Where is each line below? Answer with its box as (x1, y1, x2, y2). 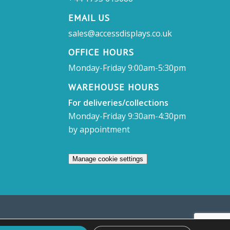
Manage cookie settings (72, 155, 143, 163)
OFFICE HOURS (68, 46, 134, 59)
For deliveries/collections (68, 97, 168, 109)
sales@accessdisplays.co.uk (68, 27, 172, 39)
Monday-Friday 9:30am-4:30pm (68, 110, 186, 122)
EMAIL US (68, 11, 110, 24)
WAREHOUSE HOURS (68, 81, 159, 93)
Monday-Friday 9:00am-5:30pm (68, 62, 186, 74)
